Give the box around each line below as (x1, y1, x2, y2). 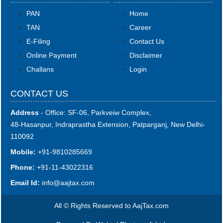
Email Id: (10, 179, 42, 187)
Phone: (10, 163, 35, 172)
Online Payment (26, 51, 77, 60)
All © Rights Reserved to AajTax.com (54, 201, 169, 210)
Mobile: (10, 148, 36, 156)
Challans (26, 65, 54, 74)
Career (129, 23, 152, 32)
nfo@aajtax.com (43, 179, 95, 187)
